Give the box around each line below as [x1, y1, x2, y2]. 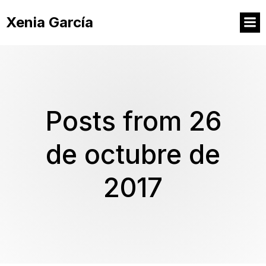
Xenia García [6, 14, 93, 31]
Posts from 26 [45, 105, 221, 137]
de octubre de [46, 138, 220, 170]
